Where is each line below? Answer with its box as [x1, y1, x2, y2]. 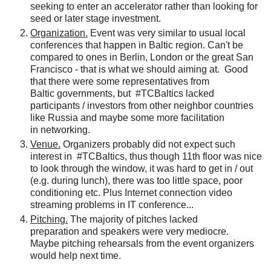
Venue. [30, 139, 60, 149]
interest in [30, 151, 74, 162]
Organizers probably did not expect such [60, 139, 235, 149]
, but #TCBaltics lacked [113, 88, 214, 99]
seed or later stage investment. [30, 13, 161, 24]
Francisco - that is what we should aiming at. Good [30, 64, 248, 74]
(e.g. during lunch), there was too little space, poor [30, 175, 243, 186]
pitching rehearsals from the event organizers [62, 238, 254, 249]
